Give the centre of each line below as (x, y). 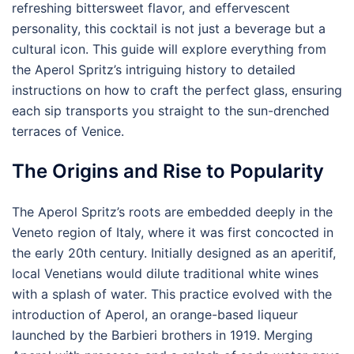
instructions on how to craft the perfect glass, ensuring (177, 90)
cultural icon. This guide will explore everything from (169, 49)
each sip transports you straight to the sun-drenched (171, 111)
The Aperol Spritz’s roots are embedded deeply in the (172, 212)
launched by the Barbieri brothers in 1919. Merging (162, 335)
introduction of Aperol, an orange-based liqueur (155, 314)
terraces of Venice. (68, 131)
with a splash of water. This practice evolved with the (172, 294)
